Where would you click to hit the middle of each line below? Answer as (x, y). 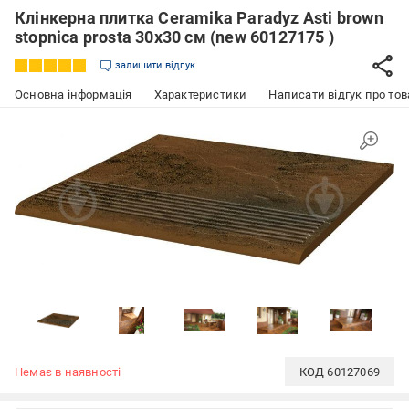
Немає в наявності (68, 372)
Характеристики (200, 94)
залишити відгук (155, 65)
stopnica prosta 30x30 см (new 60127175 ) (174, 37)
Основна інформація (73, 94)
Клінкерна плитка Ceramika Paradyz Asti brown (199, 18)
